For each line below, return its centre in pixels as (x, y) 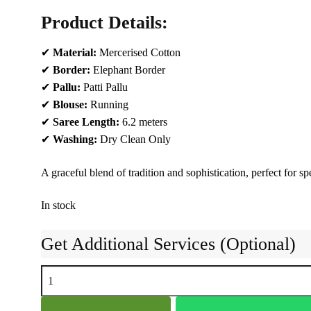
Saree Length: (86, 121)
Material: (74, 52)
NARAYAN (68, 273)
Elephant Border (127, 69)
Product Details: (104, 22)
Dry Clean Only (134, 139)
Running (108, 104)
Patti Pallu (104, 87)
